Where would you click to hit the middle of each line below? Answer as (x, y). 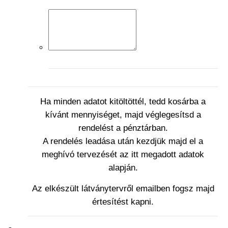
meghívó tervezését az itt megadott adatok (123, 154)
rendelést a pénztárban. (123, 127)
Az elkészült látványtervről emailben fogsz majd (123, 188)
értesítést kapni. (123, 201)
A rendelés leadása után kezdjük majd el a (123, 141)
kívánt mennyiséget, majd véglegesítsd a (123, 114)
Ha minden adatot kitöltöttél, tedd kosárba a (123, 101)
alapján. (123, 167)
